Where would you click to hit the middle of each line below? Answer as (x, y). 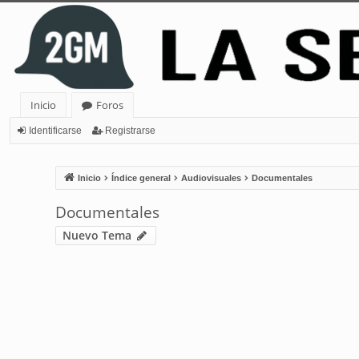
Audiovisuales (211, 178)
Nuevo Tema (97, 236)
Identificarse (55, 131)
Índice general (141, 178)
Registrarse (130, 131)
